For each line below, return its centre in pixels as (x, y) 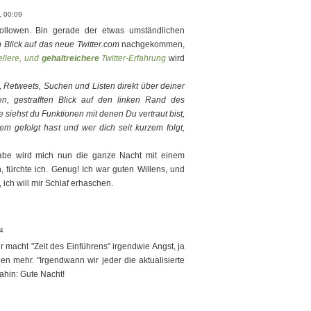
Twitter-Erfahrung (133, 58)
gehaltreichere (70, 58)
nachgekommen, (152, 44)
